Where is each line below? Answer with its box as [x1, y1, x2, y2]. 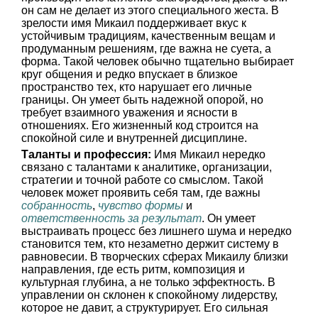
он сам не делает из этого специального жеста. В [21, 4, 279, 16]
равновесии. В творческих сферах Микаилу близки [21, 251, 288, 263]
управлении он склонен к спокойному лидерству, [21, 289, 278, 301]
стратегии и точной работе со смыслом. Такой [21, 174, 263, 186]
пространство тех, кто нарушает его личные [21, 81, 252, 93]
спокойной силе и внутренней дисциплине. [21, 132, 247, 144]
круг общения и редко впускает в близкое [21, 68, 238, 80]
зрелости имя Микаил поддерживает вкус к [21, 17, 246, 29]
